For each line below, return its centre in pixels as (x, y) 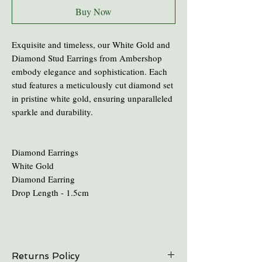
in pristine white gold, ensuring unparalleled (92, 98)
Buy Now (94, 11)
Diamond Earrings (45, 152)
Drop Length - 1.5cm (50, 192)
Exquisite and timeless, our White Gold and (91, 44)
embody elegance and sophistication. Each (89, 71)
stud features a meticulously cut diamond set (92, 85)
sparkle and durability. (54, 111)
